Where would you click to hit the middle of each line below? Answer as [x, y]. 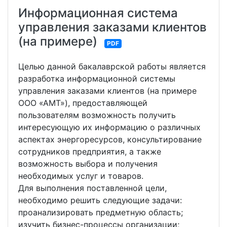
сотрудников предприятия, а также [90, 152]
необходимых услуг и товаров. [81, 176]
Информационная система [98, 13]
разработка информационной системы [97, 79]
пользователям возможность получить [97, 115]
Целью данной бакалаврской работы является [112, 67]
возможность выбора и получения [88, 164]
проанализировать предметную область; [101, 213]
